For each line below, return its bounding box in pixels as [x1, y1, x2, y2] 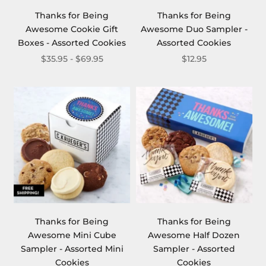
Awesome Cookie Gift [26, 24, 119, 35]
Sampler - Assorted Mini [20, 243, 123, 255]
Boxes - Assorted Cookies [18, 37, 126, 49]
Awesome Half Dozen [148, 230, 240, 241]
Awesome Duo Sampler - [140, 24, 248, 35]
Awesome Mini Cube [27, 230, 116, 241]
